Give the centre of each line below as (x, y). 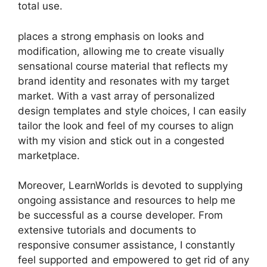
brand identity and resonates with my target (124, 81)
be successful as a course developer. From (120, 215)
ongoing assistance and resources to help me (127, 200)
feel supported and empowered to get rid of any (133, 260)
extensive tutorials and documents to (107, 230)
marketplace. (49, 155)
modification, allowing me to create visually (121, 51)
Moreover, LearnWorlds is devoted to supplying (130, 185)
